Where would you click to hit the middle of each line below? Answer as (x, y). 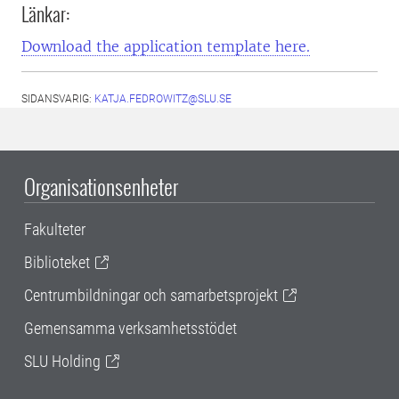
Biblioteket (57, 263)
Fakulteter (55, 230)
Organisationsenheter (101, 187)
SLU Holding (62, 362)
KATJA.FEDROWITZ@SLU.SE (163, 99)
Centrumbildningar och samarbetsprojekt (151, 296)
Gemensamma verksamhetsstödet (130, 329)
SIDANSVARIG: (58, 99)
